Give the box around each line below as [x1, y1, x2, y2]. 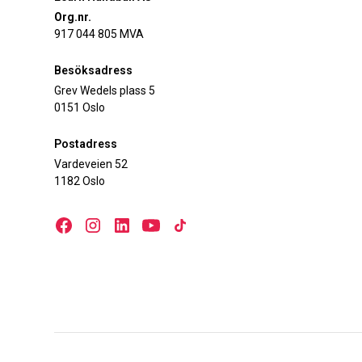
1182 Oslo [54, 175, 106, 188]
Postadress [54, 137, 118, 151]
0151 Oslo [54, 101, 106, 115]
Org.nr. [54, 11, 92, 24]
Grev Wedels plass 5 [54, 84, 156, 98]
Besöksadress [54, 64, 133, 78]
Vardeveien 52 [54, 158, 128, 171]
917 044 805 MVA [54, 27, 145, 41]
